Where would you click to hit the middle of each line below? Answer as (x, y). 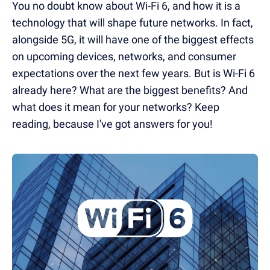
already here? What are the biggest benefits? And (130, 90)
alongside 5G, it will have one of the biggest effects (133, 39)
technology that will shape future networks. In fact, (133, 23)
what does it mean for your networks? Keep (116, 107)
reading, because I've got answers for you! (112, 124)
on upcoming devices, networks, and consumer (124, 56)
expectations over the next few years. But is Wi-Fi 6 (133, 73)
